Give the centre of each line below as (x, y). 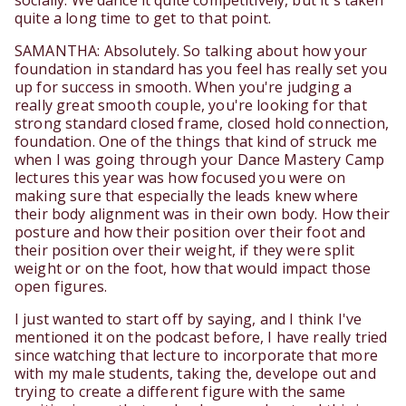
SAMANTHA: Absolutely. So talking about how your (191, 51)
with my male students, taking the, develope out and (195, 374)
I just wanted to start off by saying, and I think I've (188, 319)
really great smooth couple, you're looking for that (191, 106)
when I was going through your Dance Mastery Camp (200, 160)
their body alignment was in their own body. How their (202, 214)
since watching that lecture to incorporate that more (196, 356)
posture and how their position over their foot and (190, 232)
